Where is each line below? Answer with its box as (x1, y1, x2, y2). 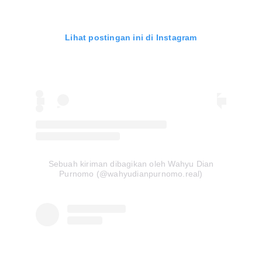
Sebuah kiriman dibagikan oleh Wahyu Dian (48, 158, 214, 168)
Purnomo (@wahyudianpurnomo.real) (59, 168, 203, 178)
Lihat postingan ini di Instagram (65, 32, 197, 42)
